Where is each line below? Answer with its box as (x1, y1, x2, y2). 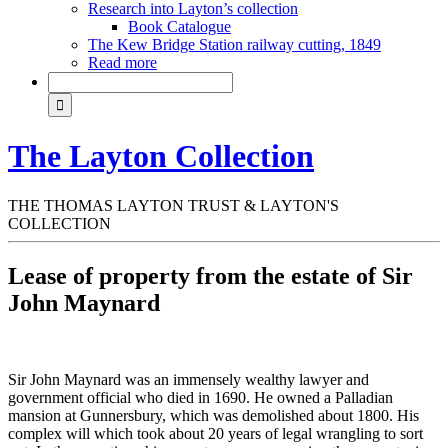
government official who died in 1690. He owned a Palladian (8, 388, 393, 406)
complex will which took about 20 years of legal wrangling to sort (8, 424, 423, 442)
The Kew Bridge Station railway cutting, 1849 (88, 36, 381, 53)
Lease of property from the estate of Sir (8, 262, 413, 289)
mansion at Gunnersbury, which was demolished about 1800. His (8, 406, 419, 424)
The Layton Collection (8, 138, 314, 175)
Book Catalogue (128, 18, 231, 35)
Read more (88, 54, 157, 71)
